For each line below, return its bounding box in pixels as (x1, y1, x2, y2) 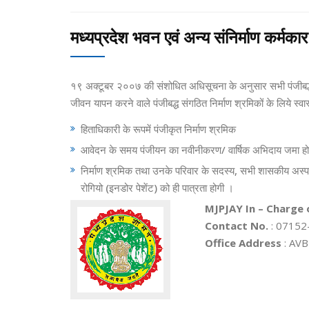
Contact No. (205, 218, 268, 232)
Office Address (205, 235, 281, 250)
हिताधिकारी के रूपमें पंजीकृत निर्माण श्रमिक (81, 121, 236, 136)
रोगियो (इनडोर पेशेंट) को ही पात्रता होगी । (81, 180, 234, 195)
